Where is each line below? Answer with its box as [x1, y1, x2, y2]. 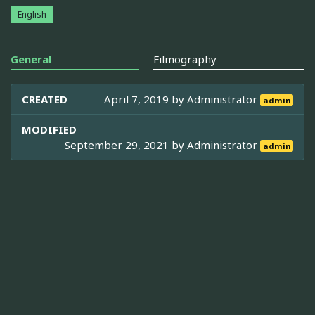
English [18, 8, 46, 20]
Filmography [153, 51, 217, 66]
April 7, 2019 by [104, 91, 188, 106]
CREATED [22, 91, 67, 106]
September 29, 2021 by [65, 137, 188, 152]
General [11, 51, 51, 66]
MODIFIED [22, 122, 77, 136]
